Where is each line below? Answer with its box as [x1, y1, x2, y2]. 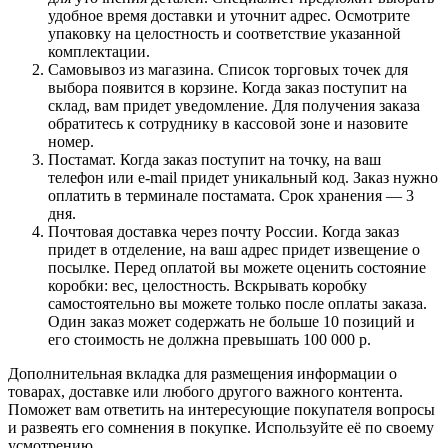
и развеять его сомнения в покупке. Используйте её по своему [8, 418, 434, 436]
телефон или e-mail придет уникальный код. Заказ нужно [48, 168, 438, 186]
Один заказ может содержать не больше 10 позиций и [48, 312, 415, 330]
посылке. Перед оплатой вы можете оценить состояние [48, 258, 426, 276]
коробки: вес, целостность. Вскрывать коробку [48, 276, 367, 294]
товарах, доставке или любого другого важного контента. [8, 382, 403, 400]
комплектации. [48, 42, 150, 60]
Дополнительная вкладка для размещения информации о [8, 364, 397, 382]
